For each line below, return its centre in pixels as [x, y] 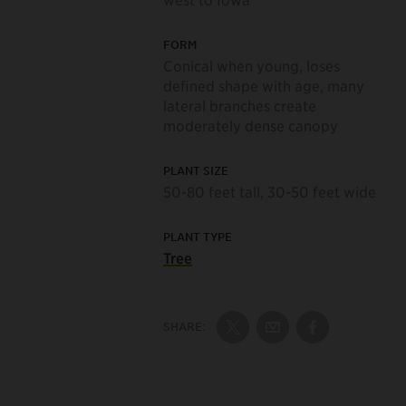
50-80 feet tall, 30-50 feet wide [269, 191]
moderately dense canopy [250, 125]
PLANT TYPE [197, 236]
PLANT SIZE [195, 170]
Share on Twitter [286, 337]
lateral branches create [239, 105]
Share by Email [321, 337]
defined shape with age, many [263, 85]
